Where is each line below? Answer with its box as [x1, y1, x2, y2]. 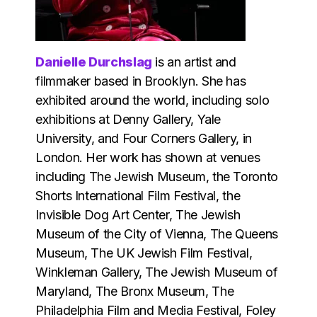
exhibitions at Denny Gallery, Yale [35, 111, 221, 127]
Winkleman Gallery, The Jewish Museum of [35, 264, 278, 279]
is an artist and [151, 54, 236, 69]
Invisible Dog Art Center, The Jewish [35, 207, 241, 222]
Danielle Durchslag [35, 54, 152, 69]
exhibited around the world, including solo [35, 92, 270, 108]
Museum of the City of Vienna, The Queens [35, 226, 278, 241]
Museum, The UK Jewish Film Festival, [35, 245, 253, 260]
